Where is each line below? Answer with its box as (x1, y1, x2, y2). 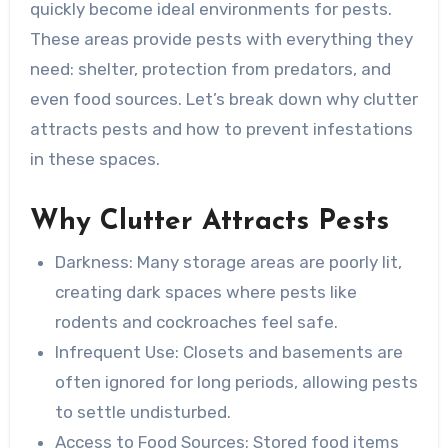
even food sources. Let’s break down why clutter (29, 89, 418, 110)
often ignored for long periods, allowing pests (55, 371, 419, 392)
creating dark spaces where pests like (55, 281, 358, 302)
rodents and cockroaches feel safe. (55, 311, 339, 332)
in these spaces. (29, 149, 160, 170)
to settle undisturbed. (55, 401, 232, 422)
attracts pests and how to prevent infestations (29, 119, 413, 140)
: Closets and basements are (175, 341, 404, 362)
